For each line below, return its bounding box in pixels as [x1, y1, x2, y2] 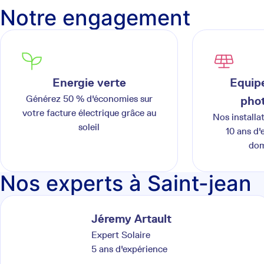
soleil [78, 121, 100, 133]
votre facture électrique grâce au [22, 107, 156, 118]
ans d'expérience [97, 243, 167, 255]
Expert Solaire [91, 229, 150, 240]
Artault [134, 212, 171, 226]
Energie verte [52, 75, 126, 90]
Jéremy [91, 212, 134, 226]
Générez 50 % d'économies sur [25, 93, 153, 104]
